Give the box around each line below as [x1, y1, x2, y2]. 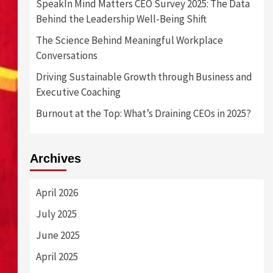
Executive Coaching [35, 85, 121, 99]
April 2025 [35, 250, 78, 264]
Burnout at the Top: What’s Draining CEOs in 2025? [35, 107, 251, 121]
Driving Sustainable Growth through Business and [35, 70, 252, 84]
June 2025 [35, 229, 80, 243]
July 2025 [35, 207, 77, 221]
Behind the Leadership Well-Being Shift [35, 12, 207, 26]
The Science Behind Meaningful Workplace [35, 34, 223, 48]
